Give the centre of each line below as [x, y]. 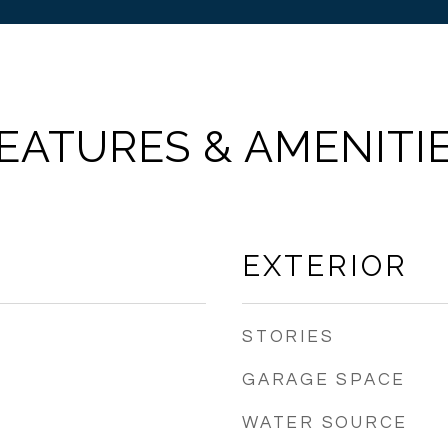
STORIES [288, 337]
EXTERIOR [325, 266]
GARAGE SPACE [324, 380]
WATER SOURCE [325, 423]
